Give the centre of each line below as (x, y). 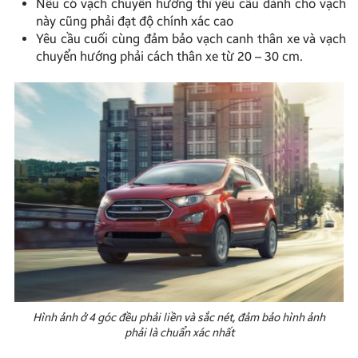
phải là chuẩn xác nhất (179, 333)
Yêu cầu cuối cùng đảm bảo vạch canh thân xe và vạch (191, 39)
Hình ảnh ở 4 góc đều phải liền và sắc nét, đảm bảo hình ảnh (179, 318)
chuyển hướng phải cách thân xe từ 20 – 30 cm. (171, 57)
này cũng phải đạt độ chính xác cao (135, 22)
